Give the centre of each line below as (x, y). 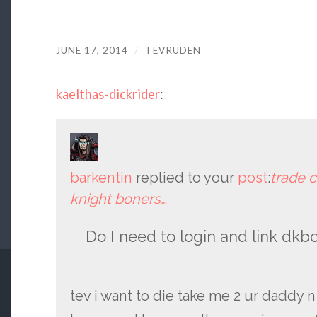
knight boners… (118, 198)
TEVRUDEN (173, 50)
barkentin (101, 177)
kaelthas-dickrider (108, 94)
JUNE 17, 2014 (92, 50)
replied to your (185, 177)
